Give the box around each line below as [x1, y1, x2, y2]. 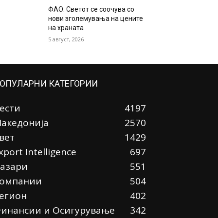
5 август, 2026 [48, 36, 84, 43]
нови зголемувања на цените [48, 15, 144, 23]
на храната [48, 24, 84, 32]
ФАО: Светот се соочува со [48, 5, 135, 14]
